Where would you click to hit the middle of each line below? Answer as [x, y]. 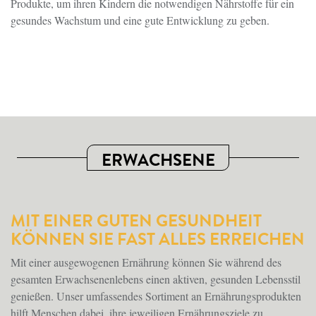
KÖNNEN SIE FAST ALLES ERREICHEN [158, 239]
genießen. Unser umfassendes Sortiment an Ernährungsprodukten [156, 296]
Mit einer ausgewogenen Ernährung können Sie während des [146, 262]
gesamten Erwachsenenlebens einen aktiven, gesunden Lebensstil [156, 279]
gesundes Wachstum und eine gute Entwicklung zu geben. [140, 20]
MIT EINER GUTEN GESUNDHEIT [136, 220]
